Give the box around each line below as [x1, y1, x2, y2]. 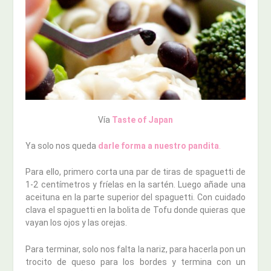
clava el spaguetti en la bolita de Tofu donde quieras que [25, 205, 246, 215]
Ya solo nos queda [25, 140, 99, 151]
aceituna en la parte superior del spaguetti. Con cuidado [25, 192, 246, 203]
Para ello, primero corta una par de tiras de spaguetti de [25, 167, 246, 177]
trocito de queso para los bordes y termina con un [25, 256, 246, 267]
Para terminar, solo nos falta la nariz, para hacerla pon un [25, 244, 246, 254]
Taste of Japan [110, 114, 173, 125]
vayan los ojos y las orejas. [25, 218, 128, 228]
